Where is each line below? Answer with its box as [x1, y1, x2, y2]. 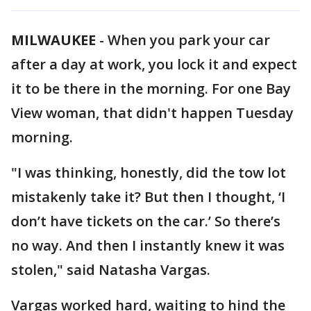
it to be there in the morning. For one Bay [11, 79, 291, 98]
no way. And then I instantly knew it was [11, 236, 285, 255]
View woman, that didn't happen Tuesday [11, 103, 294, 122]
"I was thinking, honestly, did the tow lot [11, 163, 286, 182]
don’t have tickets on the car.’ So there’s [11, 212, 280, 230]
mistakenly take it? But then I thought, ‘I [11, 187, 285, 206]
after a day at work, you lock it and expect [11, 55, 297, 74]
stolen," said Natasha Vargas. [11, 260, 210, 279]
